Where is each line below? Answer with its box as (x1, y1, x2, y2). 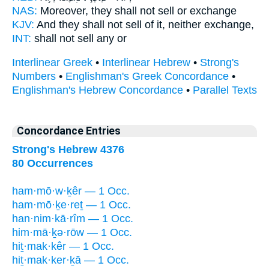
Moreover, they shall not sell (40, 4, 174, 17)
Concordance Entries (17, 124, 121, 137)
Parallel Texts (193, 84, 257, 97)
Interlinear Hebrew (102, 56, 190, 69)
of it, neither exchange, (142, 18, 254, 31)
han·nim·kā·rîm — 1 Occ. (12, 212, 133, 225)
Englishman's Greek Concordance (65, 70, 229, 83)
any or (94, 32, 127, 44)
